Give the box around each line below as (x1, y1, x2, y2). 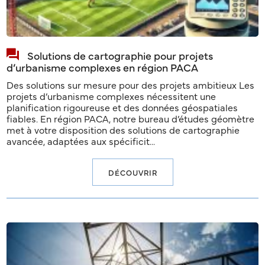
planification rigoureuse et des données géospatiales (7, 100, 238, 114)
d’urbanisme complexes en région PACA (7, 59, 199, 75)
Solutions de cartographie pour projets (27, 47, 214, 63)
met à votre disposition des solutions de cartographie (7, 122, 240, 136)
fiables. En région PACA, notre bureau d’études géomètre (7, 111, 255, 125)
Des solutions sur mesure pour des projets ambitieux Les (7, 77, 255, 91)
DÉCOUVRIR (108, 166, 157, 177)
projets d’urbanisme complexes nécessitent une (7, 89, 216, 102)
